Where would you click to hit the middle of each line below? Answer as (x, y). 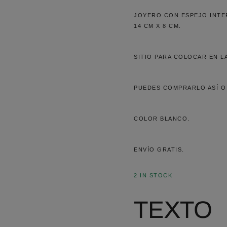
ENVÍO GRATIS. (159, 149)
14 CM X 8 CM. (158, 26)
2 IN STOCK (153, 175)
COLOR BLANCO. (162, 119)
